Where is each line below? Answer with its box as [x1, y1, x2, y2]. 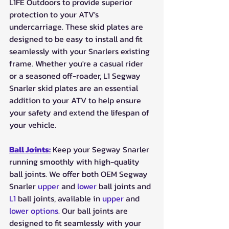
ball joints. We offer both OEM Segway [9, 167, 150, 180]
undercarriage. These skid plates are [9, 20, 145, 33]
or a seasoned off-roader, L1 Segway [9, 69, 143, 82]
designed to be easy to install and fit [9, 32, 145, 45]
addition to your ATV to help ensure [9, 94, 143, 106]
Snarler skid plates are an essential [9, 81, 140, 94]
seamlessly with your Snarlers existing [9, 44, 152, 57]
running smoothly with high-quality [9, 155, 142, 168]
